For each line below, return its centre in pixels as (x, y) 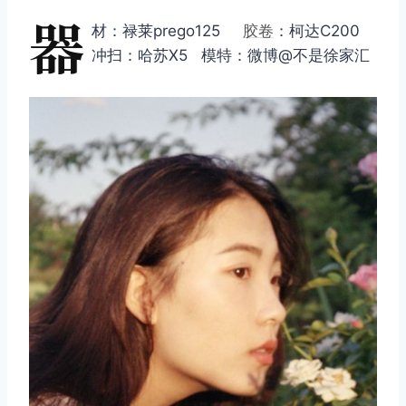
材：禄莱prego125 (167, 31)
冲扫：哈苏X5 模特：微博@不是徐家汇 (231, 56)
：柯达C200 (317, 31)
